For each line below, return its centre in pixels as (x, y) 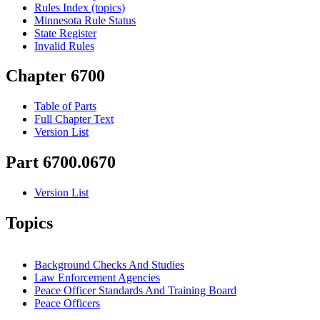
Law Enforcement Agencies (97, 277)
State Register (65, 33)
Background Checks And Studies (109, 264)
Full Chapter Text (74, 119)
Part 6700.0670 (61, 162)
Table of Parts (65, 106)
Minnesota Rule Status (85, 20)
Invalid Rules (64, 46)
